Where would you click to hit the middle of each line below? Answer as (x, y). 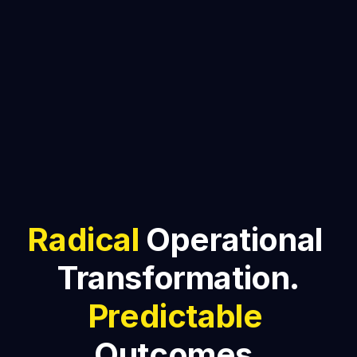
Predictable (175, 316)
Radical (83, 239)
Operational (231, 239)
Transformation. (178, 277)
